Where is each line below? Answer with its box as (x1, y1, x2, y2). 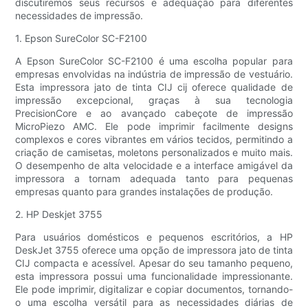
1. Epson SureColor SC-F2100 (15, 32, 148, 45)
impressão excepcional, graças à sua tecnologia (15, 94, 293, 107)
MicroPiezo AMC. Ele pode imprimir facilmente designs (15, 120, 293, 133)
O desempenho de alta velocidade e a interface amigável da (15, 159, 293, 172)
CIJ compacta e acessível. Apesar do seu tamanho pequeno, (15, 257, 293, 269)
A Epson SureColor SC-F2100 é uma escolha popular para (15, 55, 293, 67)
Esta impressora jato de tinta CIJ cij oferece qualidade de (15, 81, 293, 93)
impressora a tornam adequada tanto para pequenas (15, 173, 293, 185)
